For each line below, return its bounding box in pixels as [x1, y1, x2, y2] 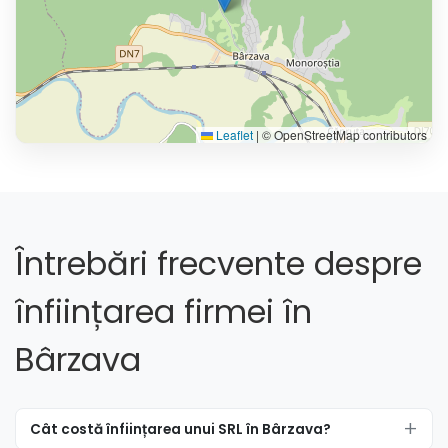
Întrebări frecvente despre [15, 241, 422, 287]
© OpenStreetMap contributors [259, 126, 427, 144]
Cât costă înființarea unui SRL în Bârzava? [29, 419, 331, 439]
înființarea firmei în [15, 289, 312, 335]
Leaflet [213, 126, 253, 144]
